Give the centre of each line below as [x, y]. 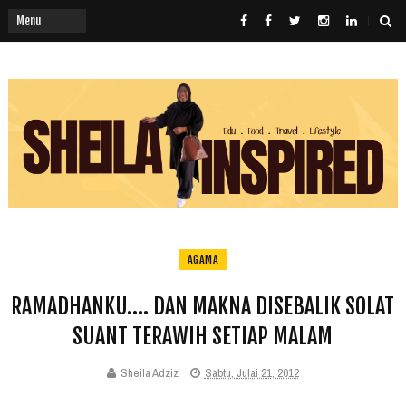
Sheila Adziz [149, 373]
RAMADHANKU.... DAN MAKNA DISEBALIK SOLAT [203, 307]
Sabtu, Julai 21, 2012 [251, 373]
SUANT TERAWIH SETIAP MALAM [203, 337]
